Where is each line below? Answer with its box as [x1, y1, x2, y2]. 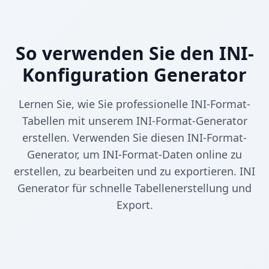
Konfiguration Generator [22, 62, 247, 88]
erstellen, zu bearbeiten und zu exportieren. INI [14, 164, 255, 179]
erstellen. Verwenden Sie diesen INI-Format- [22, 130, 247, 145]
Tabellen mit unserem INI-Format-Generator [22, 113, 247, 128]
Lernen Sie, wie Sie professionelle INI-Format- [19, 97, 250, 112]
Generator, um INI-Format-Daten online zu [27, 147, 242, 162]
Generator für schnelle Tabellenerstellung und [17, 181, 252, 196]
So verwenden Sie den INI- [15, 41, 254, 66]
